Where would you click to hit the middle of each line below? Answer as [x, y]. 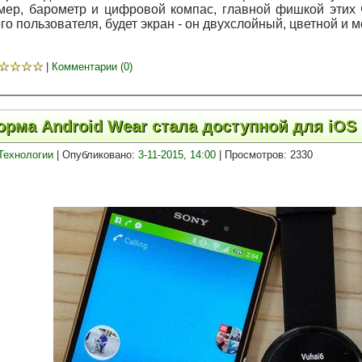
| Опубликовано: [95, 154]
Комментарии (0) [92, 67]
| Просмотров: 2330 [264, 154]
